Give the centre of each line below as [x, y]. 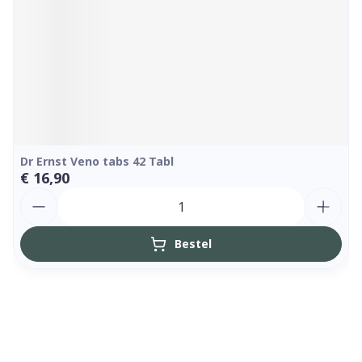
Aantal [41, 195]
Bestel [193, 244]
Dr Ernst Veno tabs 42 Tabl [97, 161]
